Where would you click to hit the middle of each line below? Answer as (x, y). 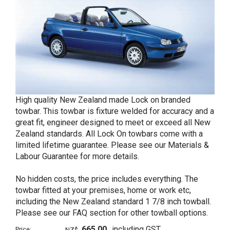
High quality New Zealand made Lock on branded (103, 100)
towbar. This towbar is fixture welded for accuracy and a (115, 111)
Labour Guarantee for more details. (77, 156)
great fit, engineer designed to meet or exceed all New (113, 122)
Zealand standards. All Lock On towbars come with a (109, 134)
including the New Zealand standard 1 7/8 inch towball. (113, 202)
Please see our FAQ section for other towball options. (112, 213)
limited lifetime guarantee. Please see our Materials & (112, 145)
